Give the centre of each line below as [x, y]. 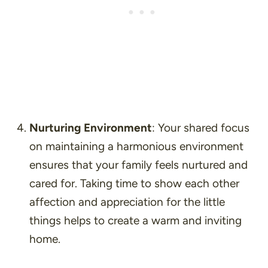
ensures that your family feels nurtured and [138, 165]
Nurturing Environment [90, 127]
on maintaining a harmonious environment [136, 146]
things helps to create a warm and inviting [135, 220]
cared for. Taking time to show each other [134, 183]
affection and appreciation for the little [127, 202]
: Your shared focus [200, 127]
